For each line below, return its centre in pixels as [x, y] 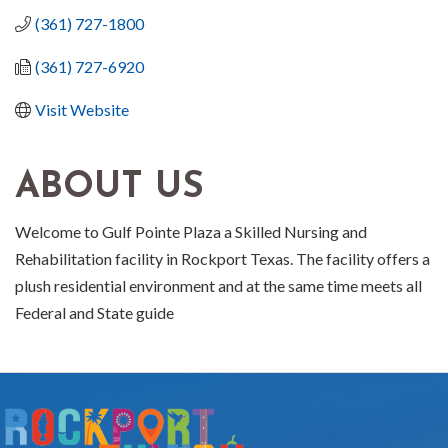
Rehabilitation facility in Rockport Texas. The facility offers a [222, 259]
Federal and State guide [94, 313]
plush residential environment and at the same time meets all [218, 286]
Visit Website [82, 110]
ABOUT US [109, 188]
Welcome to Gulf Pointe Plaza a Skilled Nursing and [191, 232]
